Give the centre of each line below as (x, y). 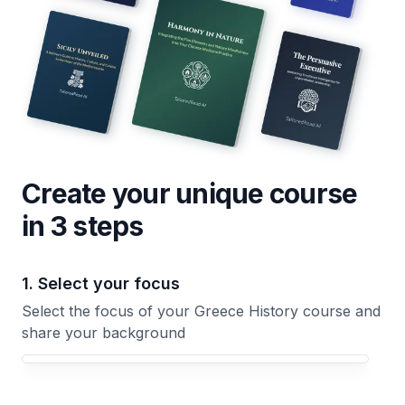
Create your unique (146, 193)
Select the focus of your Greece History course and (201, 311)
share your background (104, 332)
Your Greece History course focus (111, 358)
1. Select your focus (101, 283)
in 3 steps (83, 226)
